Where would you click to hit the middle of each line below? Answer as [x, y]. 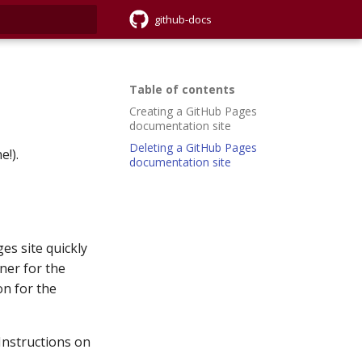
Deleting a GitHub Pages [193, 147]
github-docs [183, 19]
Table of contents [182, 89]
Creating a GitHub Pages [193, 111]
